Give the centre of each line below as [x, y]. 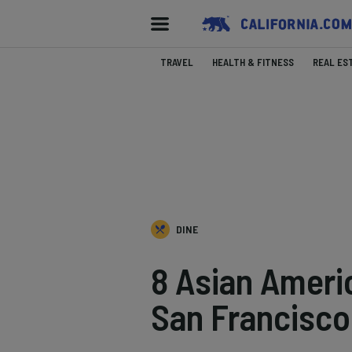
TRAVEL [177, 62]
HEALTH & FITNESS [253, 62]
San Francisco [251, 316]
